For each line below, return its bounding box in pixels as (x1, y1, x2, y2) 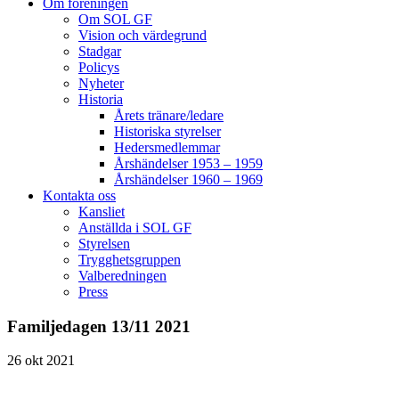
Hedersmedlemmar (114, 140, 220, 155)
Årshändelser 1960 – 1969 (114, 172, 263, 187)
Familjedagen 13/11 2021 (7, 316, 191, 336)
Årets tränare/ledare (114, 108, 224, 123)
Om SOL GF (78, 12, 152, 27)
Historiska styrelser (114, 124, 221, 139)
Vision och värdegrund (78, 28, 207, 43)
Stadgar (78, 44, 121, 59)
